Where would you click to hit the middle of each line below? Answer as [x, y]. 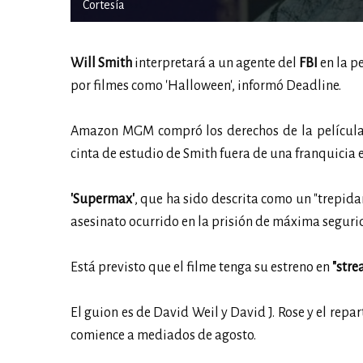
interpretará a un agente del [216, 63]
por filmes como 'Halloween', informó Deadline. [206, 85]
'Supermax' [102, 199]
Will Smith [101, 63]
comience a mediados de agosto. [163, 335]
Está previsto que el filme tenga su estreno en [200, 267]
